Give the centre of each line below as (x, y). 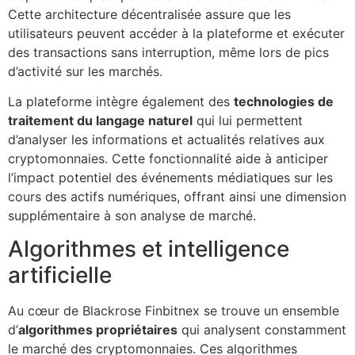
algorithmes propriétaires (98, 330)
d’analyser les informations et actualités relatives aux (166, 139)
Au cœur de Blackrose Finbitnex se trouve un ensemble (174, 311)
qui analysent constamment (262, 330)
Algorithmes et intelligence (149, 249)
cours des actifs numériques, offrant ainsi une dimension (177, 196)
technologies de (284, 101)
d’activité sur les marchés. (85, 71)
